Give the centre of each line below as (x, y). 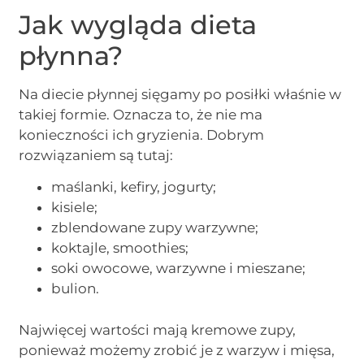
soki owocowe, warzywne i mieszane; (179, 269)
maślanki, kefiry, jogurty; (134, 187)
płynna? (71, 56)
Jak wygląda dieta (138, 25)
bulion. (76, 289)
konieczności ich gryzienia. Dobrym (142, 135)
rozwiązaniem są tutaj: (96, 156)
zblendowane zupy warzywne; (155, 228)
